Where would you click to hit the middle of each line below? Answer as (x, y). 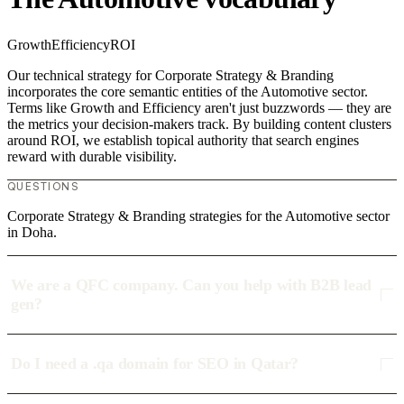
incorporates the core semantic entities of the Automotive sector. (188, 92)
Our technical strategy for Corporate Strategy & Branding (170, 76)
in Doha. (32, 233)
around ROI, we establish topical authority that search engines (183, 141)
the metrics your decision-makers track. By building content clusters (199, 124)
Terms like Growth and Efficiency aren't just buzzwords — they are (199, 108)
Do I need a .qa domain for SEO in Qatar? (155, 364)
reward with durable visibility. (92, 157)
